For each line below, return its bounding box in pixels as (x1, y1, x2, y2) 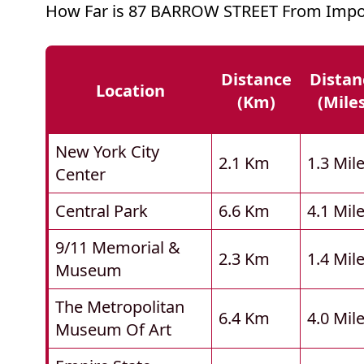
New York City (55, 141, 159, 163)
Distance (221, 68, 292, 91)
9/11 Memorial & (55, 236, 180, 259)
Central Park (55, 200, 148, 223)
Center (55, 163, 106, 186)
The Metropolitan (55, 296, 184, 318)
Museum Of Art (55, 318, 171, 341)
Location (96, 80, 165, 102)
